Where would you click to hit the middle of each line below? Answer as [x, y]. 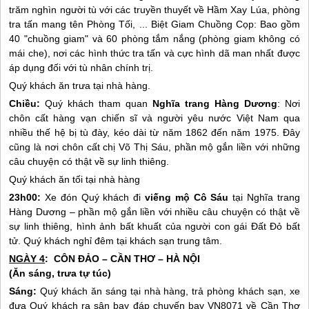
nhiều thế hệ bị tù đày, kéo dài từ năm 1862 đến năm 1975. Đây [154, 132]
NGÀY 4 [27, 259]
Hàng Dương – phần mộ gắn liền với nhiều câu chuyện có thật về [154, 212]
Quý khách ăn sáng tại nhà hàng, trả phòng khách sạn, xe [168, 291]
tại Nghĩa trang [264, 197]
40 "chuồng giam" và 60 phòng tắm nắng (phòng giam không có [154, 39]
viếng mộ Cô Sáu [187, 197]
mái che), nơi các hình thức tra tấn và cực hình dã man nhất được [154, 53]
